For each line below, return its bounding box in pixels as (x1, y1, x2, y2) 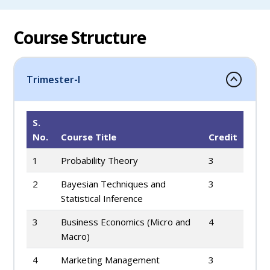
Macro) (61, 230, 90, 242)
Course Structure (13, 26, 146, 49)
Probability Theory (61, 154, 138, 166)
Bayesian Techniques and (61, 178, 166, 190)
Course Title (61, 131, 116, 143)
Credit (209, 131, 237, 143)
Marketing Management (61, 254, 160, 266)
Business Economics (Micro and (61, 216, 190, 228)
